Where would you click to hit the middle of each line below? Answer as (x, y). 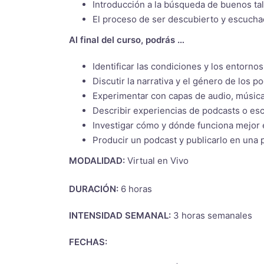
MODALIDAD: (98, 161)
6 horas (135, 189)
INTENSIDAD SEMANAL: (120, 215)
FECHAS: (88, 242)
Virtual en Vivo (158, 161)
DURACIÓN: (94, 189)
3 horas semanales (212, 215)
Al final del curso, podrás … (127, 40)
